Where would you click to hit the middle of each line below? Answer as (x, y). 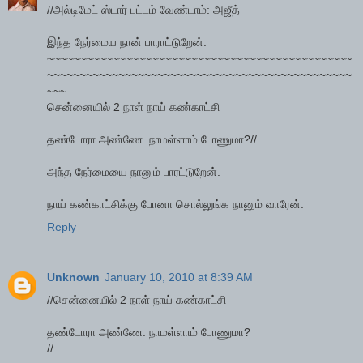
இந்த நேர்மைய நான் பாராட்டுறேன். (127, 43)
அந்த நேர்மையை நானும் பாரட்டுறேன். (134, 172)
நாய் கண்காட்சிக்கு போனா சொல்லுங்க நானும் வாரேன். (175, 205)
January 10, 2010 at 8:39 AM (179, 278)
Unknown (73, 278)
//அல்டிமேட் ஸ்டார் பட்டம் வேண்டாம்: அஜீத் (143, 10)
